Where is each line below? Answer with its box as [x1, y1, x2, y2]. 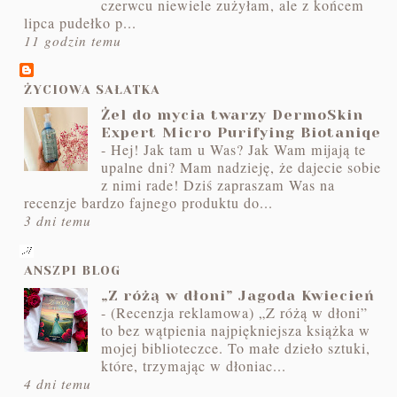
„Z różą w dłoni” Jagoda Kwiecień [101, 286, 376, 304]
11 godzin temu [24, 31, 122, 50]
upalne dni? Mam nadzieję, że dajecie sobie [101, 158, 382, 178]
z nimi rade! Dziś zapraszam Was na [101, 175, 336, 196]
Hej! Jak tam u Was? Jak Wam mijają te [111, 140, 367, 160]
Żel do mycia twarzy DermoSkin [101, 106, 364, 124]
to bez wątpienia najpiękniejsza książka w [101, 320, 371, 340]
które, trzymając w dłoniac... [101, 355, 287, 376]
